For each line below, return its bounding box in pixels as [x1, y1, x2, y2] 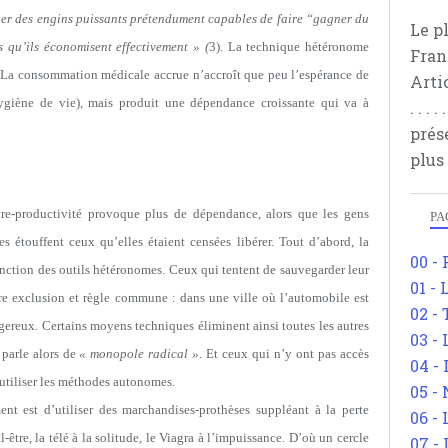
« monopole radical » [79, 345, 200, 361]
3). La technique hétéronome [208, 38, 370, 54]
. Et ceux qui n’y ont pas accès [199, 345, 370, 361]
